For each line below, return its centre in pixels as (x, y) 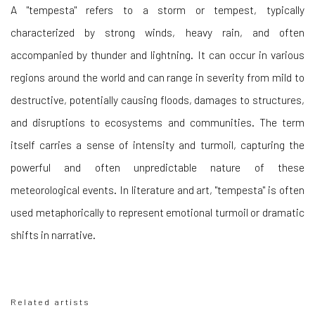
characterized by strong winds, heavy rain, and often (157, 32)
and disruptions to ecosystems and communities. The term (157, 122)
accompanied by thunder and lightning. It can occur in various (157, 54)
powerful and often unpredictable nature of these (157, 167)
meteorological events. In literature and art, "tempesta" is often (157, 189)
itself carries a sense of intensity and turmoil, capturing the (157, 144)
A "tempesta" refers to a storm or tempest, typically (157, 9)
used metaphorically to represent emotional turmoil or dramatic (157, 212)
